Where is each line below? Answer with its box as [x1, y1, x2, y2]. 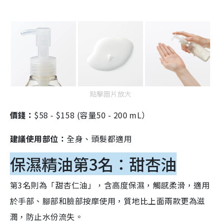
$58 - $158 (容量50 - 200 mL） [34, 109, 150, 121]
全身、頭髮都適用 [67, 133, 132, 145]
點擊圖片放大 [90, 89, 131, 99]
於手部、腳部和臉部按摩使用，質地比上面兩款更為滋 [10, 195, 205, 207]
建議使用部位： [10, 133, 67, 145]
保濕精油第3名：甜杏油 [10, 152, 177, 176]
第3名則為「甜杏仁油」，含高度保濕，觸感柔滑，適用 [10, 179, 210, 191]
